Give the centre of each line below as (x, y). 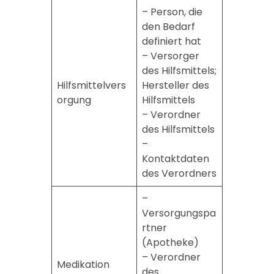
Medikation (83, 264)
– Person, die (172, 12)
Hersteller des (175, 85)
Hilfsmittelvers (91, 85)
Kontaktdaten (175, 158)
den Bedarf (168, 26)
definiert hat (171, 41)
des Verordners (179, 173)
